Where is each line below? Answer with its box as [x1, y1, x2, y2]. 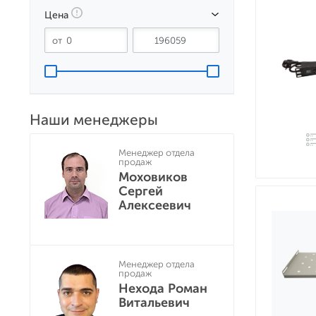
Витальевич [119, 295, 190, 310]
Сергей [119, 183, 163, 199]
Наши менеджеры [30, 111, 158, 128]
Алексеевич [119, 197, 191, 213]
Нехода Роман [119, 281, 207, 296]
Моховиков [119, 169, 188, 185]
